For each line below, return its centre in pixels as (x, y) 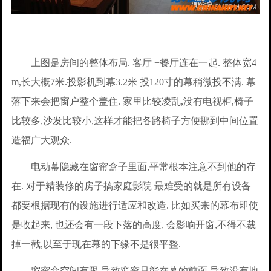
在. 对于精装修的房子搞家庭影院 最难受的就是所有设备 (132, 186)
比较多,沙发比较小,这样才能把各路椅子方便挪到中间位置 (135, 120)
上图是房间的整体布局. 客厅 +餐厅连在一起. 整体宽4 (134, 62)
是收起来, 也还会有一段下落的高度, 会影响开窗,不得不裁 (134, 224)
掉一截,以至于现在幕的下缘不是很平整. (96, 244)
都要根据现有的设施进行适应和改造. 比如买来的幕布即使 (135, 205)
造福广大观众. (42, 140)
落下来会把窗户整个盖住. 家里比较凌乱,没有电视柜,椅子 (133, 101)
